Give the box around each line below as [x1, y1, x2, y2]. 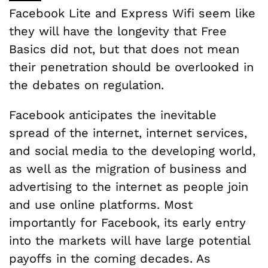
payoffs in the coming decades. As [9, 251, 211, 266]
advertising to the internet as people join [9, 179, 248, 194]
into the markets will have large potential [9, 233, 250, 248]
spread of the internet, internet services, [9, 126, 247, 141]
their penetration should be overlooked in [9, 60, 254, 75]
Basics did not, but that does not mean [9, 42, 239, 57]
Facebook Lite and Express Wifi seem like [9, 6, 255, 21]
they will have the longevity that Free [9, 24, 227, 39]
